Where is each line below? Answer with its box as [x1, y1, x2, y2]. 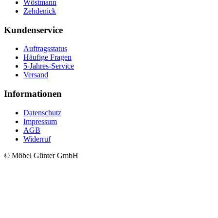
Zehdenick [23, 6, 56, 15]
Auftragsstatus [23, 44, 67, 53]
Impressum [23, 117, 57, 126]
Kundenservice [4, 24, 63, 35]
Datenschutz [23, 108, 61, 117]
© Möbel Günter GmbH [4, 151, 78, 160]
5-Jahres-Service [23, 62, 74, 71]
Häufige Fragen [23, 53, 72, 62]
